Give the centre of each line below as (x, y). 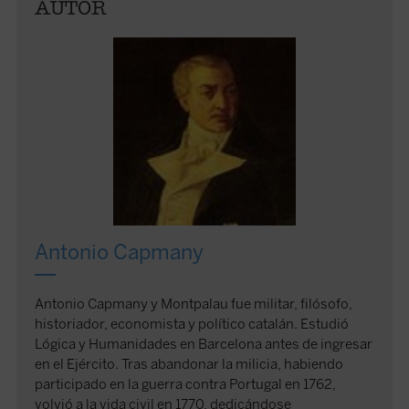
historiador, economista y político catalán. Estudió (192, 324)
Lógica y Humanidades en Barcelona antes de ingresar (204, 344)
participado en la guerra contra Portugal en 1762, (186, 384)
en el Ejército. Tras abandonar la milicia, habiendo (189, 364)
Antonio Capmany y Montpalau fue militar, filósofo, (194, 304)
